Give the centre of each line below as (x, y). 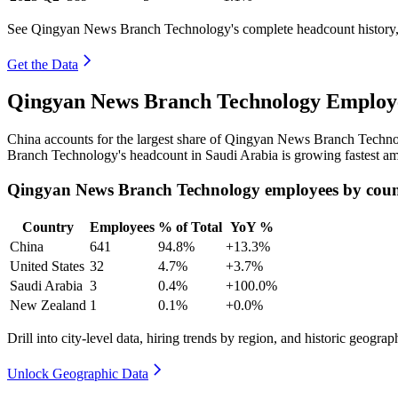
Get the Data (43, 64)
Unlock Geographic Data (78, 373)
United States (47, 266)
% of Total (190, 227)
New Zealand (48, 305)
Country (48, 227)
